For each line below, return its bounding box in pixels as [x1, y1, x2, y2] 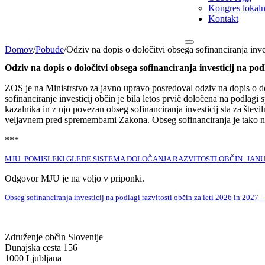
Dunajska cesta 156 [5, 242, 77, 253]
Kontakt [208, 13, 238, 24]
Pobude [35, 44, 64, 54]
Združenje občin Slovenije [5, 231, 103, 242]
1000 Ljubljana [5, 253, 62, 263]
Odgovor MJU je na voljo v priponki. [5, 173, 144, 183]
